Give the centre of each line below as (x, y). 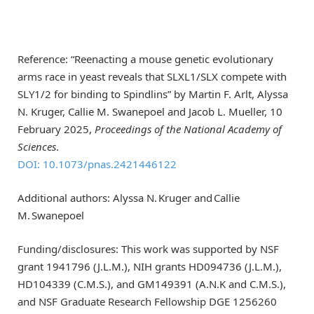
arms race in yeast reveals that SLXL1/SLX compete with (152, 77)
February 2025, (56, 129)
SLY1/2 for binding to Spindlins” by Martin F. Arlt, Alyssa (153, 94)
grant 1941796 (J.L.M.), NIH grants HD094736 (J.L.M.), (150, 267)
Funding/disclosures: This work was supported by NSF (148, 249)
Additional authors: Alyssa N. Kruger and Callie (129, 198)
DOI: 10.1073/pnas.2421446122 (97, 164)
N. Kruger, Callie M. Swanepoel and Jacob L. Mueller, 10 (150, 112)
